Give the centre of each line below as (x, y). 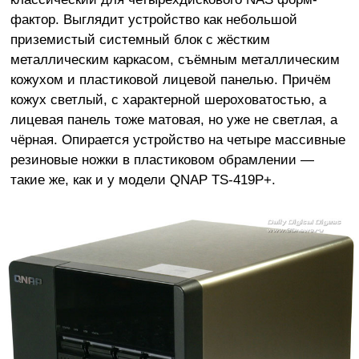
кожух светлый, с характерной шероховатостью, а (168, 99)
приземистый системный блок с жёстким (140, 39)
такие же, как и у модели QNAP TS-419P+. (143, 179)
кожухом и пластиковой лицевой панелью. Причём (170, 79)
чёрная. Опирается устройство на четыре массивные (177, 139)
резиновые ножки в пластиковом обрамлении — (162, 159)
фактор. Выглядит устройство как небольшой (153, 19)
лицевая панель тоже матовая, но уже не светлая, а (173, 119)
